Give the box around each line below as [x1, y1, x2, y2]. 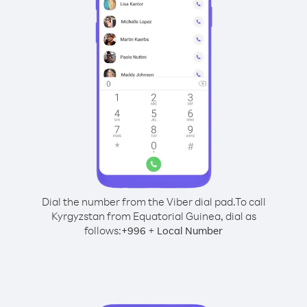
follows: [84, 223, 121, 237]
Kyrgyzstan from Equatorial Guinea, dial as [51, 209, 256, 223]
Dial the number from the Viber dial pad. [41, 195, 235, 208]
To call [234, 195, 266, 208]
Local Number [157, 224, 223, 237]
